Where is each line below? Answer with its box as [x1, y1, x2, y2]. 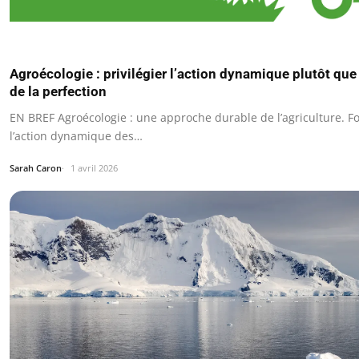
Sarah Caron [10, 161, 62, 174]
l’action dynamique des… [10, 127, 143, 143]
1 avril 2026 [71, 161, 118, 174]
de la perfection [10, 83, 107, 99]
